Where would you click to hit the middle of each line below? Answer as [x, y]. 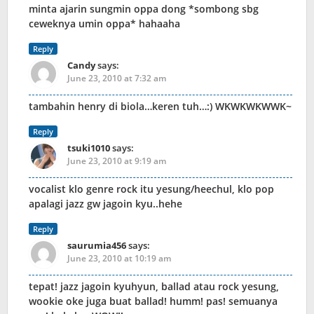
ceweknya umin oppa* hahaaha [104, 24]
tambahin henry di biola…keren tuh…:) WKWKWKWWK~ [160, 107]
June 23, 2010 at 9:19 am [117, 161]
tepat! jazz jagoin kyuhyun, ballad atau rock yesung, [154, 287]
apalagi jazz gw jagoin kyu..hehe [105, 204]
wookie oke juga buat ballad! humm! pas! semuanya [153, 301]
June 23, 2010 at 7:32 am [117, 78]
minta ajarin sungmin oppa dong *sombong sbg [144, 9]
